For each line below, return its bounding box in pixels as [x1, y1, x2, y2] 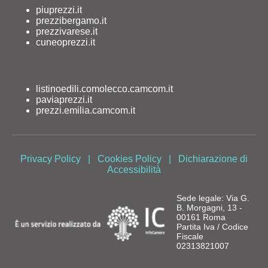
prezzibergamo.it [36, 15, 106, 26]
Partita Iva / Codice [176, 221, 248, 232]
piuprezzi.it [36, 4, 82, 15]
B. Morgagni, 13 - [176, 202, 242, 212]
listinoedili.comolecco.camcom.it [36, 83, 173, 94]
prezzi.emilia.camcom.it [36, 105, 135, 115]
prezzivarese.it [36, 26, 98, 36]
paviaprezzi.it [36, 94, 92, 105]
